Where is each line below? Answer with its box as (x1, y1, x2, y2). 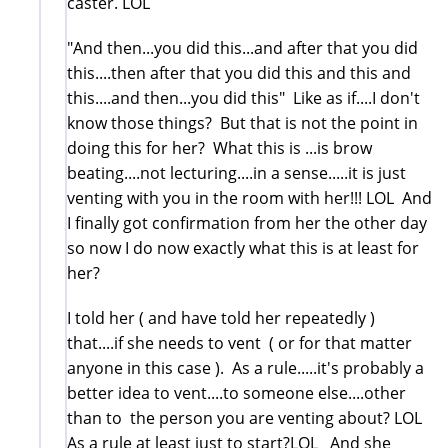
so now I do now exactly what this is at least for (67, 236, 419, 259)
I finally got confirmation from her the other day (67, 211, 427, 234)
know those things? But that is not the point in (67, 111, 418, 134)
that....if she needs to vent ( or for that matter (67, 331, 412, 354)
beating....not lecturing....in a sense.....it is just (67, 161, 406, 184)
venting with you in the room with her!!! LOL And (67, 186, 432, 209)
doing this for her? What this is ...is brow (67, 136, 372, 159)
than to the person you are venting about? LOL (67, 406, 426, 429)
